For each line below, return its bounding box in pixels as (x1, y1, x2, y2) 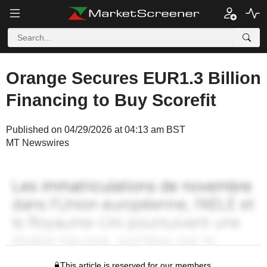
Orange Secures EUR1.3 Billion (6, 69, 261, 88)
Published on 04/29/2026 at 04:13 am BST (6, 125, 185, 135)
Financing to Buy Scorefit (6, 91, 216, 110)
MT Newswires (6, 138, 69, 148)
